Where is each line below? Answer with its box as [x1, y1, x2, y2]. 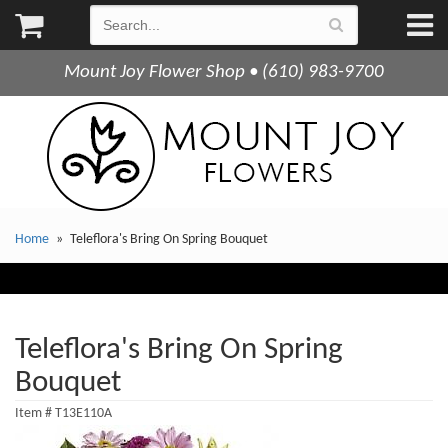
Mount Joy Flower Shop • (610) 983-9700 [64, 63, 384, 82]
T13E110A [55, 406, 112, 421]
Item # [15, 406, 55, 421]
